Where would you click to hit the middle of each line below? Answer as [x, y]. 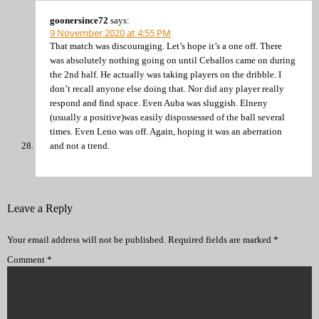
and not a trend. [80, 145]
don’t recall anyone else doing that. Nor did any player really [167, 88]
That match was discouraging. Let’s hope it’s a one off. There [166, 46]
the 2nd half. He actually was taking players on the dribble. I [166, 74]
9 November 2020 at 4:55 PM [110, 32]
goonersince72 [79, 20]
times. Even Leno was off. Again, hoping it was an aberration [166, 131]
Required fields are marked [221, 239]
